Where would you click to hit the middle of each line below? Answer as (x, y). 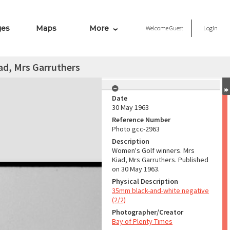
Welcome (158, 28)
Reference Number (141, 120)
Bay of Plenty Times (142, 221)
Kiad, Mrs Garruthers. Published (160, 160)
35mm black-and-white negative (160, 190)
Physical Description (145, 181)
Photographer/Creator (148, 212)
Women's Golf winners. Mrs (153, 150)
